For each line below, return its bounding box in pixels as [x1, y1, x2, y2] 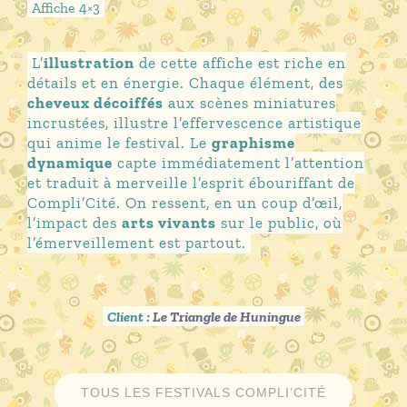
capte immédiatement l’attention [112, 154, 364, 173]
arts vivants [121, 213, 216, 233]
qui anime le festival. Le [26, 134, 212, 153]
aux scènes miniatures [163, 94, 336, 113]
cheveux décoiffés [26, 94, 164, 113]
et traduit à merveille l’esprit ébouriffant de [26, 174, 355, 193]
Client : [106, 307, 153, 325]
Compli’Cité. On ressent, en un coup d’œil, [26, 194, 342, 213]
